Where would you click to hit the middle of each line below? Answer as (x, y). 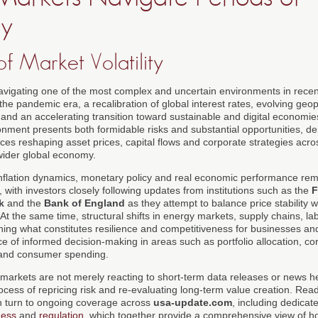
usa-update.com (193, 302)
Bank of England (84, 203)
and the (24, 203)
